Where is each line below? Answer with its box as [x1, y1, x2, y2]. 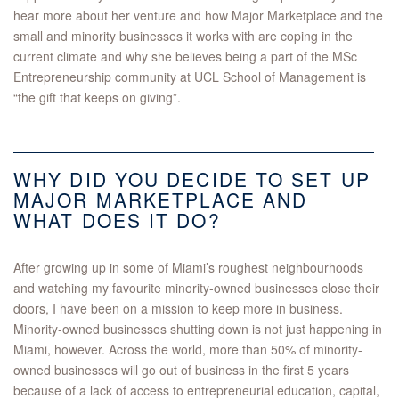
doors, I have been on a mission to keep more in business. [13, 299, 343, 318]
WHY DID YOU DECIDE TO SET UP [13, 166, 370, 193]
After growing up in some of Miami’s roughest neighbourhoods [13, 258, 363, 277]
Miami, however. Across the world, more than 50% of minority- [13, 340, 362, 359]
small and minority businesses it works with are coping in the [13, 27, 353, 45]
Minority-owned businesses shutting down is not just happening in [13, 320, 382, 338]
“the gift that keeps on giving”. [13, 88, 181, 107]
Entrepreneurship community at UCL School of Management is [13, 68, 366, 86]
